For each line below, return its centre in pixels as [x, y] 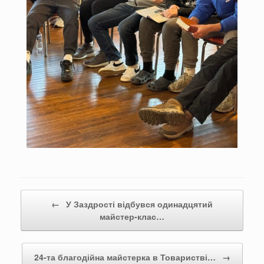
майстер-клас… [132, 217]
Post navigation [47, 196]
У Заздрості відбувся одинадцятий [138, 204]
